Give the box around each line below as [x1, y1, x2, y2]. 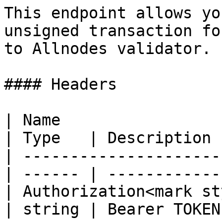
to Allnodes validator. [4, 40, 211, 57]
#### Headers [4, 75, 117, 93]
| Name [4, 111, 60, 129]
